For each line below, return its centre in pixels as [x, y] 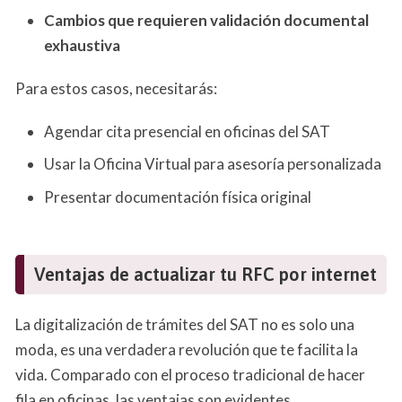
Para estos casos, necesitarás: [116, 88]
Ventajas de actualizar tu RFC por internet [205, 274]
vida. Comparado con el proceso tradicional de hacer [190, 374]
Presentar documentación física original [178, 197]
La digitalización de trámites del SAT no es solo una [185, 324]
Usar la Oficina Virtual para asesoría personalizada [213, 164]
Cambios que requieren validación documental [206, 20]
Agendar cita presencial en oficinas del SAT [187, 131]
